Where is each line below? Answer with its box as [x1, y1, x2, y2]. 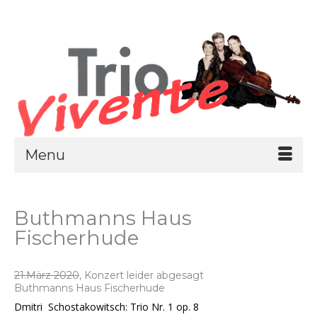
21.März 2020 [14, 268, 79, 282]
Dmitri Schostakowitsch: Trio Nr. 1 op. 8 [14, 299, 199, 313]
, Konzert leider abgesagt [79, 268, 204, 282]
